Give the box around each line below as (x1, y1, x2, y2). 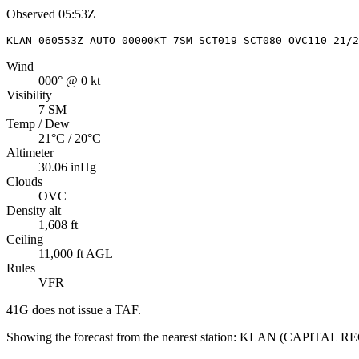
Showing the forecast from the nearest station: (6, 329, 236, 344)
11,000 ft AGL (38, 246, 113, 260)
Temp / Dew (6, 116, 70, 131)
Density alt (6, 203, 61, 217)
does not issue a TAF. (29, 302, 141, 317)
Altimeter (6, 145, 54, 159)
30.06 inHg (38, 159, 96, 174)
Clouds (6, 174, 42, 188)
